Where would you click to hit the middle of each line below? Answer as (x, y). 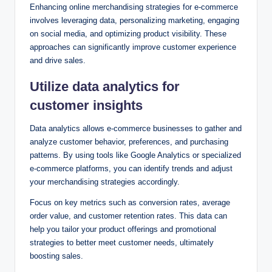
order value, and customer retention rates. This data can (128, 216)
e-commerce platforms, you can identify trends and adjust (131, 168)
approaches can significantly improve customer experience (133, 47)
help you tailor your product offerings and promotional (123, 229)
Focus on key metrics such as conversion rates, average (130, 202)
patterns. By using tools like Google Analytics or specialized (135, 155)
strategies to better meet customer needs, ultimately (122, 242)
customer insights (86, 105)
